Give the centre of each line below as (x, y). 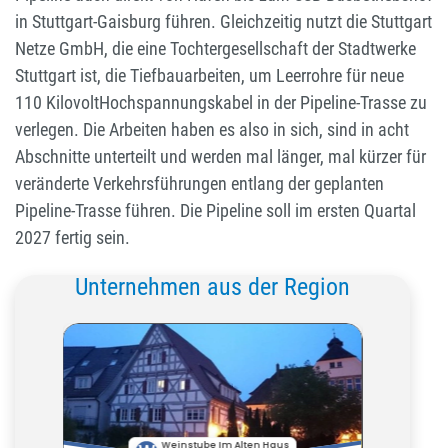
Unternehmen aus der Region (212, 287)
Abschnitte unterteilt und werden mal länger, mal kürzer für (220, 157)
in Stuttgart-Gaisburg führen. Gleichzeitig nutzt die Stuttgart (223, 22)
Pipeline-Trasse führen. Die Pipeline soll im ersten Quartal (215, 211)
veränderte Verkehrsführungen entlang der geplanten (199, 184)
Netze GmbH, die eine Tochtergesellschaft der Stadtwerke (215, 49)
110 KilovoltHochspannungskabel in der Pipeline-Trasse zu (221, 103)
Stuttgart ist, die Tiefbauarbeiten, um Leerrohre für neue (209, 76)
